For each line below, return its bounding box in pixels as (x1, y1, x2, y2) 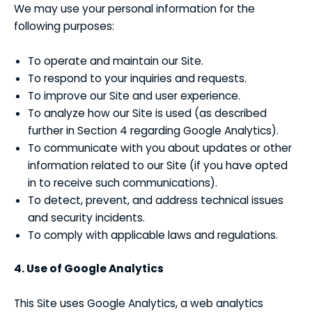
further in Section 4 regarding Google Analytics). (28, 123, 279, 138)
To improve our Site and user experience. (28, 88, 240, 103)
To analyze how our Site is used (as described (28, 105, 267, 120)
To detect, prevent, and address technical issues (28, 192, 283, 208)
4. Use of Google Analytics (14, 260, 164, 276)
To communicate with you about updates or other (28, 140, 292, 155)
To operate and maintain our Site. (28, 53, 203, 68)
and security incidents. (28, 210, 145, 225)
